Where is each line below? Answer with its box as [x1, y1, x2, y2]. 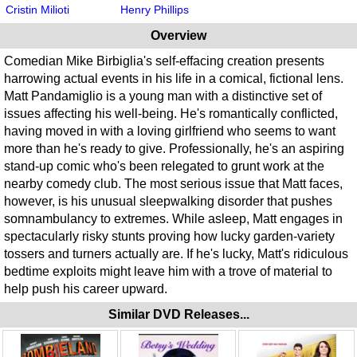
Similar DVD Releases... [108, 308, 249, 322]
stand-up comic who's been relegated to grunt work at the [4, 159, 324, 174]
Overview [151, 29, 206, 43]
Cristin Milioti [6, 3, 69, 17]
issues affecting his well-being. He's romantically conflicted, [4, 107, 338, 121]
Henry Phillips [120, 3, 189, 17]
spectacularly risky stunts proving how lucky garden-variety [4, 229, 335, 244]
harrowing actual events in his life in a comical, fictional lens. [4, 72, 343, 86]
